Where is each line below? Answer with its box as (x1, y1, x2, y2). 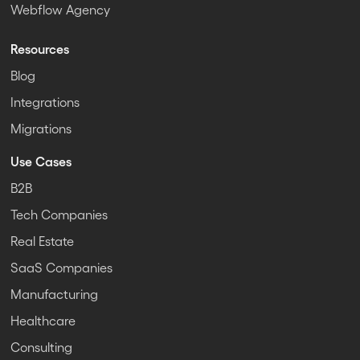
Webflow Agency (10, 2, 111, 18)
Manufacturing (10, 286, 99, 302)
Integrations (10, 94, 80, 110)
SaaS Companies (10, 260, 113, 276)
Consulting (10, 339, 73, 355)
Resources (10, 41, 70, 57)
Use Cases (10, 153, 72, 170)
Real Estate (10, 233, 75, 249)
